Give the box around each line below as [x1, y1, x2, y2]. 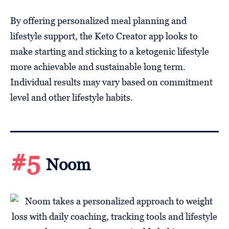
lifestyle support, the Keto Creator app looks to [10, 30, 198, 41]
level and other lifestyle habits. [10, 91, 133, 103]
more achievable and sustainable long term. [10, 61, 186, 72]
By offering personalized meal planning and [10, 15, 187, 26]
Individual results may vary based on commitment [10, 76, 213, 87]
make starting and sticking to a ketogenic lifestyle [10, 45, 209, 57]
